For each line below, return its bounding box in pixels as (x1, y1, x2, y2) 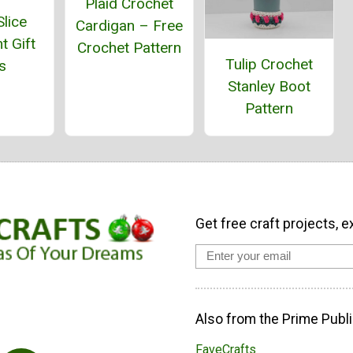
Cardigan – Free (75, 16, 183, 35)
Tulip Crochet (225, 55, 313, 74)
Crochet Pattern (76, 38, 181, 57)
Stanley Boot (227, 77, 310, 96)
